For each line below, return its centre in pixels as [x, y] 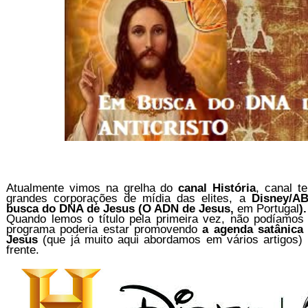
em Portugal [268, 209]
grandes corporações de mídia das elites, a [129, 198]
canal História [217, 188]
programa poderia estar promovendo [104, 229]
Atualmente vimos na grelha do [92, 188]
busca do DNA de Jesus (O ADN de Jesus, [122, 209]
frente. [23, 250]
